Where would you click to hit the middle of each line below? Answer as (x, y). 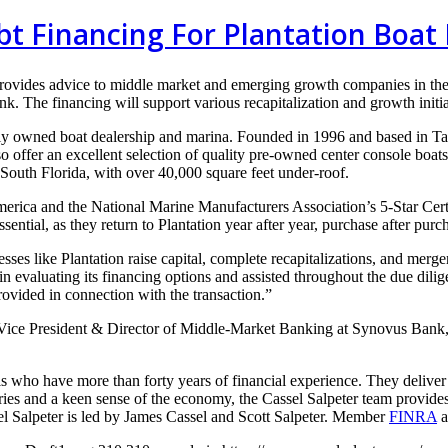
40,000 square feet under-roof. (255, 172)
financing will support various (148, 102)
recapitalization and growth (331, 102)
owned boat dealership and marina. (125, 136)
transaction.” (232, 294)
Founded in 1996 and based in (334, 136)
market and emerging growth (250, 84)
